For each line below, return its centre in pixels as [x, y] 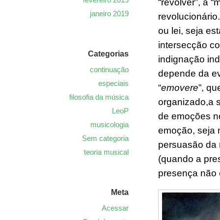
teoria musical [106, 152]
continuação [109, 69]
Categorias [108, 54]
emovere [180, 88]
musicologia [110, 124]
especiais [113, 83]
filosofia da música [99, 97]
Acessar [115, 208]
